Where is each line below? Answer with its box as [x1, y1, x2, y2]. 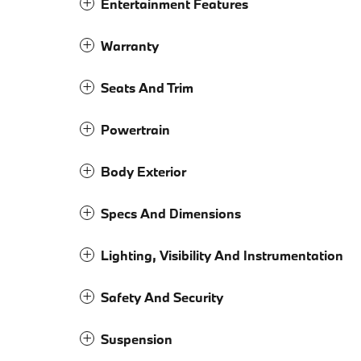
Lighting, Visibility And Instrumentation [101, 247, 343, 264]
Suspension [101, 330, 172, 348]
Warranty [101, 37, 159, 55]
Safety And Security [101, 288, 223, 306]
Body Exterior [101, 163, 186, 180]
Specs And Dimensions [101, 205, 241, 222]
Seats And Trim [101, 79, 193, 97]
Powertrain [101, 121, 170, 139]
